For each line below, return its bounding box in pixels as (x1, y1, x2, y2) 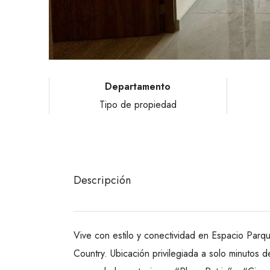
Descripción (74, 172, 131, 189)
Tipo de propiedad (99, 98, 177, 112)
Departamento (105, 80, 171, 94)
